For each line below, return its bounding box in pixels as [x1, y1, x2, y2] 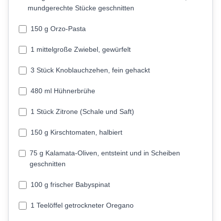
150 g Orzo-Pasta [31, 25, 86, 33]
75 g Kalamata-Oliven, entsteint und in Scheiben [30, 149, 181, 157]
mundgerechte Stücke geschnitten [27, 4, 134, 12]
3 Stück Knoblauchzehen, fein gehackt [31, 66, 150, 74]
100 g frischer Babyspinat [31, 181, 110, 188]
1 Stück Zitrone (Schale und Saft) [31, 108, 134, 115]
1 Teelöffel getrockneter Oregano [31, 201, 134, 209]
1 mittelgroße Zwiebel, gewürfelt [31, 45, 131, 53]
